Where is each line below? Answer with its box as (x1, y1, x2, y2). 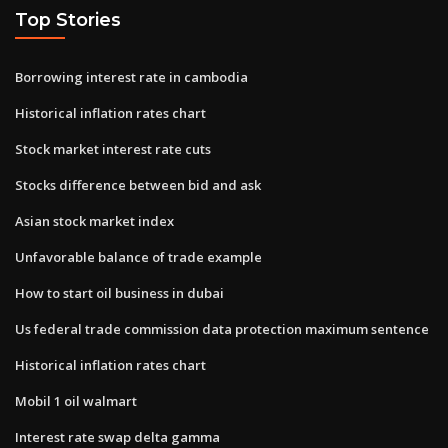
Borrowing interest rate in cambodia (15, 67, 248, 86)
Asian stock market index (15, 211, 174, 230)
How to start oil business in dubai (15, 283, 224, 302)
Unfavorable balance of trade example (15, 247, 262, 266)
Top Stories (15, 9, 121, 31)
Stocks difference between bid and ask (15, 175, 261, 194)
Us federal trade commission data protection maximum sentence (15, 319, 429, 338)
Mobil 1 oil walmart (15, 391, 137, 410)
